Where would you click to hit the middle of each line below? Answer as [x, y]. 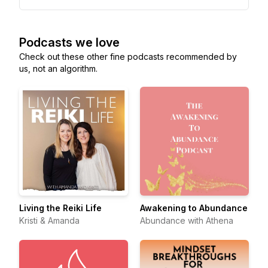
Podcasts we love [69, 42]
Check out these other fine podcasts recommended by [128, 57]
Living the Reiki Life [60, 208]
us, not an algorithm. [58, 68]
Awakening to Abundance [194, 208]
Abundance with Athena [187, 220]
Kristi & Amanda [49, 220]
